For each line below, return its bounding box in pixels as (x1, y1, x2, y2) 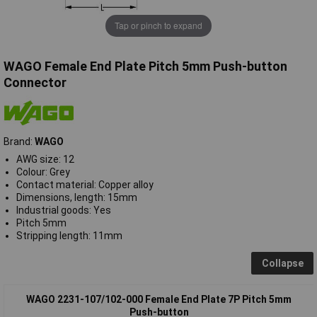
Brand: (4, 135, 35, 147)
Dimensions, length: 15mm (16, 191, 137, 203)
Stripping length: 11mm (16, 229, 122, 241)
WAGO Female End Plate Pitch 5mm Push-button (4, 58, 287, 74)
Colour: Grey (16, 166, 70, 178)
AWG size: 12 (16, 153, 74, 165)
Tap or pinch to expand (115, 19, 202, 32)
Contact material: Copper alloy (16, 178, 154, 190)
